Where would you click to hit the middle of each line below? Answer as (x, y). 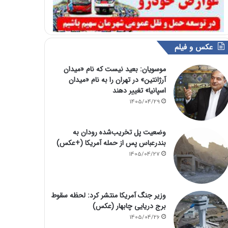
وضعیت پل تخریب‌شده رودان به (119, 132)
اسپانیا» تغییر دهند (139, 90)
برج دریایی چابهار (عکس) (129, 206)
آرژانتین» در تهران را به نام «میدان (117, 80)
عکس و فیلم (193, 47)
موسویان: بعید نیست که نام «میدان (115, 69)
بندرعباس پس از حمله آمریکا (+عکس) (111, 143)
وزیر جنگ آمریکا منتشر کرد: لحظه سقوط (108, 195)
